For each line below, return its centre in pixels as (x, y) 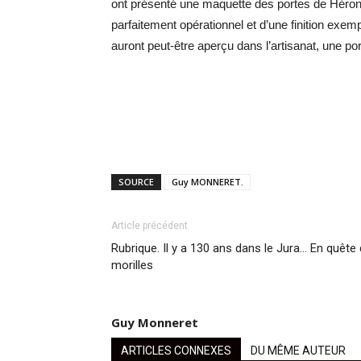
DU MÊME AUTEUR (298, 351)
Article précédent (149, 226)
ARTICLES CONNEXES (176, 351)
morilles (132, 266)
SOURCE (136, 182)
